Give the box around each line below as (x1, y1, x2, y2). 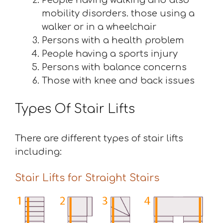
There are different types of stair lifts (15, 133, 183, 143)
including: (15, 147, 62, 157)
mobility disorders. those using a (42, 8, 195, 18)
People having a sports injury (42, 49, 178, 59)
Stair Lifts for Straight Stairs (15, 172, 159, 184)
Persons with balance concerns (42, 62, 187, 72)
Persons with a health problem (42, 35, 184, 45)
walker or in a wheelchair (42, 22, 156, 32)
